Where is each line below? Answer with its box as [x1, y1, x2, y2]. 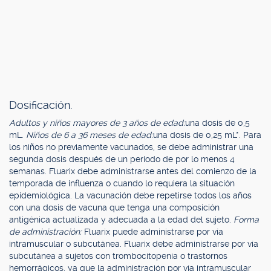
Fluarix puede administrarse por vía [84, 227, 223, 237]
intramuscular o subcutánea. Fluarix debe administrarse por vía [9, 239, 258, 249]
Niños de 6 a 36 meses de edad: [26, 130, 153, 140]
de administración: [9, 227, 84, 237]
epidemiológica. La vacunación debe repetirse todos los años [9, 191, 252, 200]
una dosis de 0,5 [185, 118, 250, 128]
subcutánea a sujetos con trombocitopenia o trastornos [9, 251, 227, 261]
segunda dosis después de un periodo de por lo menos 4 [9, 154, 235, 164]
